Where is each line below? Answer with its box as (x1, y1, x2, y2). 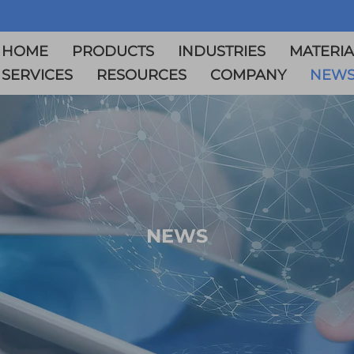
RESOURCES (96, 66, 187, 84)
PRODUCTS (72, 43, 155, 60)
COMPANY (210, 66, 287, 84)
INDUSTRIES (178, 43, 266, 60)
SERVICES (2, 66, 73, 84)
